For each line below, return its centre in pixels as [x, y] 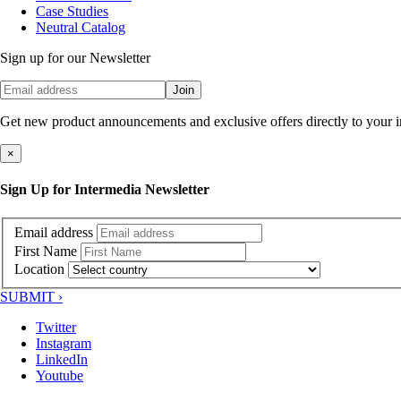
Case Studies [72, 11]
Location [39, 269]
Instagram [64, 344]
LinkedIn [62, 360]
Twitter [56, 328]
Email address [54, 233]
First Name [46, 252]
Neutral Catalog [81, 27]
